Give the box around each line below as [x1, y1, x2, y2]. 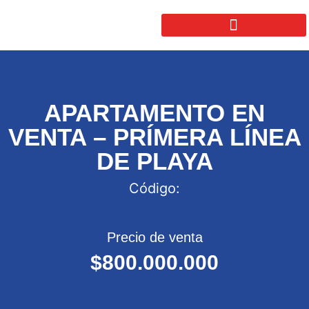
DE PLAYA [96, 147, 213, 175]
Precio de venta [106, 229, 203, 245]
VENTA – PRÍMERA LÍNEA [8, 123, 301, 150]
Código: [129, 179, 180, 197]
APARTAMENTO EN [44, 99, 265, 126]
